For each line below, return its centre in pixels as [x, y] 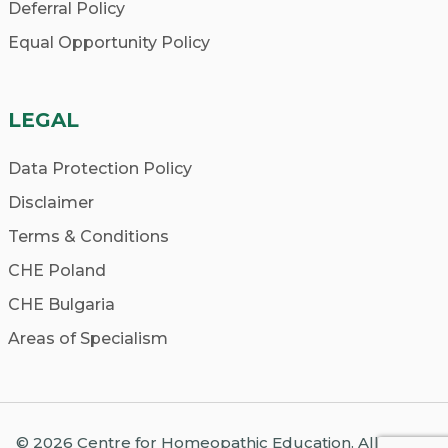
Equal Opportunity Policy [109, 43]
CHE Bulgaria [61, 305]
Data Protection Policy [100, 169]
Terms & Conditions [88, 237]
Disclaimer [51, 203]
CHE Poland [57, 271]
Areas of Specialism [88, 339]
